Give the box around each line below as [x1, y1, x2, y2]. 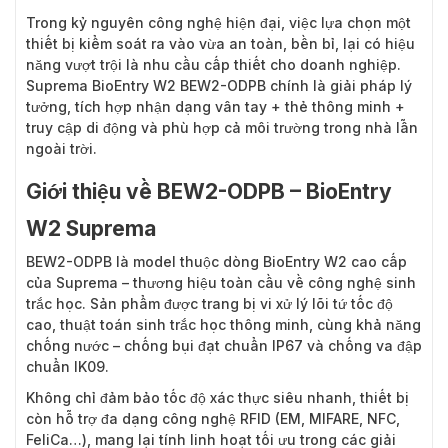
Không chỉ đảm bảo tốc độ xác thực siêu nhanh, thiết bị [26, 388, 409, 406]
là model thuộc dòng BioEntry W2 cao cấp [112, 252, 407, 270]
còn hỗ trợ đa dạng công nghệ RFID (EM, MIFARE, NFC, [26, 409, 400, 427]
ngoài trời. [26, 139, 97, 157]
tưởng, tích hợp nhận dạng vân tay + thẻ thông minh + [26, 97, 405, 115]
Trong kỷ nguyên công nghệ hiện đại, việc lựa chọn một [26, 13, 411, 31]
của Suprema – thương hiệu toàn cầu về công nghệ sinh [26, 273, 416, 291]
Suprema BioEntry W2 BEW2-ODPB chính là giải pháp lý [26, 76, 412, 94]
